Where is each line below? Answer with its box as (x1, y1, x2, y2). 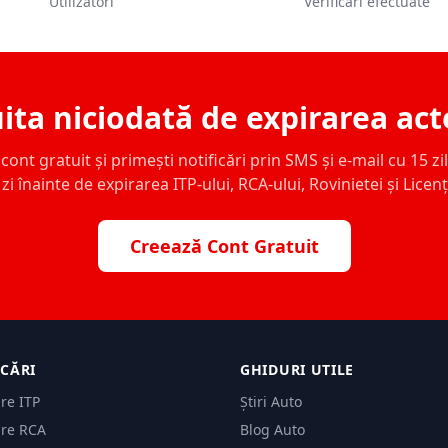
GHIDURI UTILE (240, 359, 355, 379)
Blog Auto (240, 419, 305, 439)
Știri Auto (240, 391, 302, 411)
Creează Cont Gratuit (129, 233, 319, 258)
